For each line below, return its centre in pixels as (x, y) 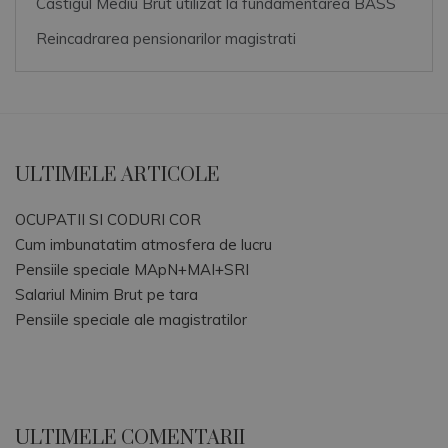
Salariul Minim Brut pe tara (106, 294)
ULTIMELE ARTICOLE (117, 175)
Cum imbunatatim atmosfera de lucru (143, 244)
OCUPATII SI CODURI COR (108, 219)
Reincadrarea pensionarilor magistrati (166, 38)
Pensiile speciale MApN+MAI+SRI (132, 269)
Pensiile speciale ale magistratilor (131, 319)
